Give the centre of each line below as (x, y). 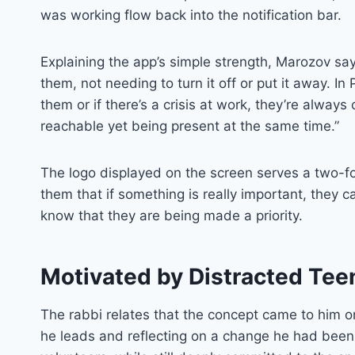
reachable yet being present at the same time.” (190, 126)
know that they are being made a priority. (172, 215)
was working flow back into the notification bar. (191, 15)
